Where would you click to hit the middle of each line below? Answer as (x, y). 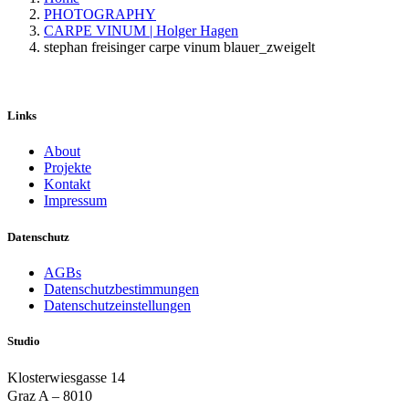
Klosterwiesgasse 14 (66, 378)
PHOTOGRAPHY (100, 14)
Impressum (75, 201)
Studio (24, 341)
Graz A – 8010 (50, 396)
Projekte (68, 168)
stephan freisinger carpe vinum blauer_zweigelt (179, 47)
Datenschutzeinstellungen (117, 305)
